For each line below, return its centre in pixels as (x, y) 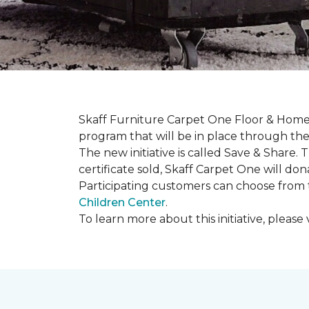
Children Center (122, 202)
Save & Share (260, 153)
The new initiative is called (151, 153)
